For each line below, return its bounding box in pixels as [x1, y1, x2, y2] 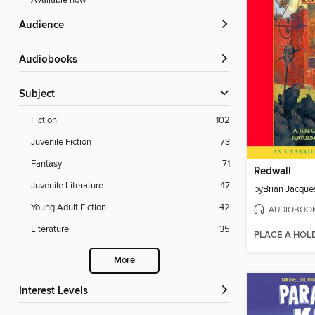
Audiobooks [26, 53, 77, 67]
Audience [26, 19, 64, 32]
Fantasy [31, 158, 62, 170]
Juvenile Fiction [31, 136, 91, 148]
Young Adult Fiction [31, 202, 106, 214]
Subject [25, 88, 55, 101]
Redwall [254, 165, 291, 178]
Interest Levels [22, 285, 88, 298]
